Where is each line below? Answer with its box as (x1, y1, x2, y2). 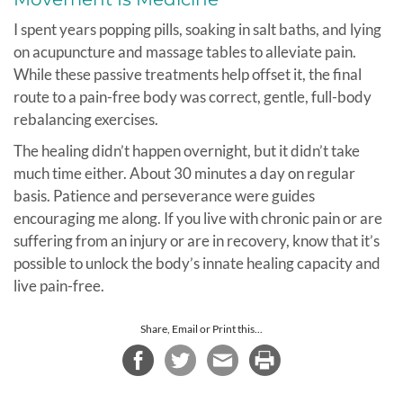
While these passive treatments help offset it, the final (13, 64, 362, 84)
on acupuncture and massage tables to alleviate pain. (13, 41, 356, 61)
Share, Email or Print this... (140, 321, 263, 336)
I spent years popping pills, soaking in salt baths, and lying (13, 19, 381, 39)
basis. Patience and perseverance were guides (13, 185, 315, 205)
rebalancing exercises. (13, 109, 158, 129)
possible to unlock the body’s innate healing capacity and (13, 253, 381, 273)
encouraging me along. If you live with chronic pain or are (13, 208, 382, 228)
